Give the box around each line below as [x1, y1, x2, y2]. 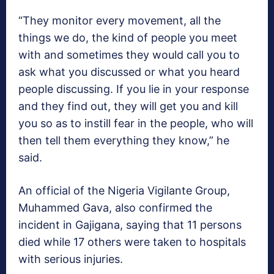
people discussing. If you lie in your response [18, 83, 249, 96]
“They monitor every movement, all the [18, 14, 221, 28]
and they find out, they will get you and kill [18, 100, 238, 113]
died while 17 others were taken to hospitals [18, 235, 246, 249]
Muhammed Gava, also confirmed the [18, 201, 212, 215]
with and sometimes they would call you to [18, 48, 240, 62]
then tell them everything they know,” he [18, 134, 229, 147]
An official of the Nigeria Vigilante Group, [18, 184, 230, 198]
